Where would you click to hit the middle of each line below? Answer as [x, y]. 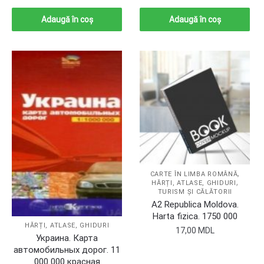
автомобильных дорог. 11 [67, 250]
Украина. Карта [67, 238]
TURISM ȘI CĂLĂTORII [195, 192]
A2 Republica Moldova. [195, 204]
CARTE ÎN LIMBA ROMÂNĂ [194, 174]
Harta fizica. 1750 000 [195, 216]
